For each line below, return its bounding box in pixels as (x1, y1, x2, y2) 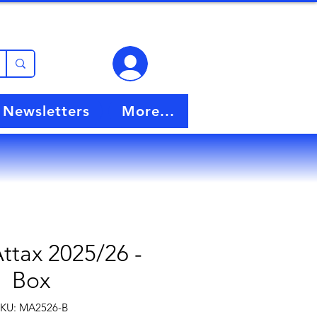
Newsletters (2, 103, 90, 120)
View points (98, 21, 161, 34)
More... (121, 103, 175, 120)
